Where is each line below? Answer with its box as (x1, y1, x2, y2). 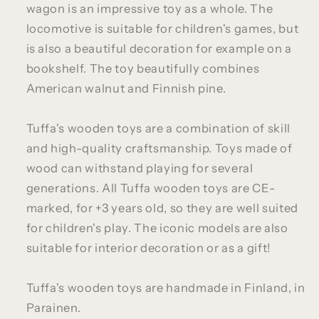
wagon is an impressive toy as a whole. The (26, 1, 273, 16)
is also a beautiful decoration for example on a (26, 41, 292, 56)
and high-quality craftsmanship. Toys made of (26, 141, 293, 156)
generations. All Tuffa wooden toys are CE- (26, 181, 276, 196)
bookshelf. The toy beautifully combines (26, 61, 260, 76)
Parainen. (26, 300, 81, 315)
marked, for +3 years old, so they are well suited (26, 201, 298, 216)
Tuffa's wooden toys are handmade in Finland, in (26, 281, 305, 296)
